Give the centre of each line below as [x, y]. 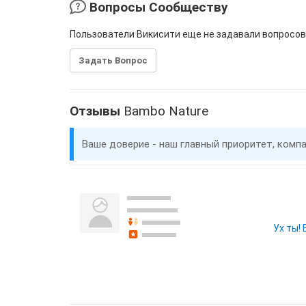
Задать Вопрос [113, 60]
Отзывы [97, 111]
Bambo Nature [166, 111]
